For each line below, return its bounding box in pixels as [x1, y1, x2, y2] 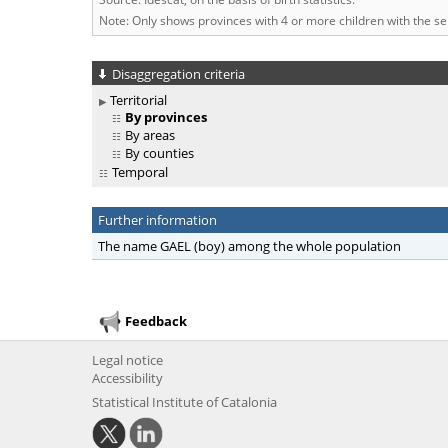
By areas [125, 126, 175, 145]
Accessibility [92, 369, 163, 388]
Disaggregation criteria [112, 65, 245, 83]
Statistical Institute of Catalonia [92, 393, 277, 412]
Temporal [112, 163, 168, 182]
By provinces [122, 108, 207, 127]
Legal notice [92, 351, 163, 370]
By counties [125, 144, 194, 163]
